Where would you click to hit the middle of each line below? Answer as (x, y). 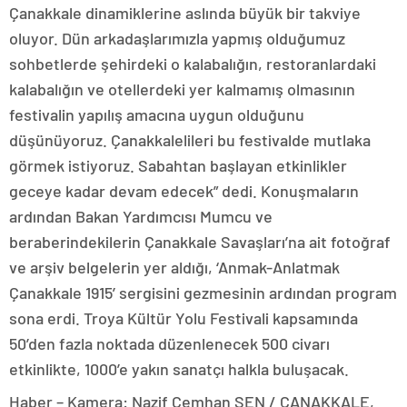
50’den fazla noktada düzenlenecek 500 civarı (169, 343)
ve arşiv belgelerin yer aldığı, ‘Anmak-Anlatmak (174, 267)
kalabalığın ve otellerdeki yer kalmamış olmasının (182, 89)
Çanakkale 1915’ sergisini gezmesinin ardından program (203, 292)
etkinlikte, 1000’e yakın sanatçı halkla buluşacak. (179, 368)
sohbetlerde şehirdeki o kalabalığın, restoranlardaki (193, 63)
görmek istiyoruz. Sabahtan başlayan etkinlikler (178, 165)
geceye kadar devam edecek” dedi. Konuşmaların (184, 190)
